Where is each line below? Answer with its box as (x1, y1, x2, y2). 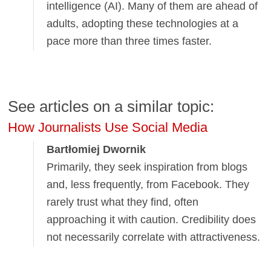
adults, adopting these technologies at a (47, 17, 239, 30)
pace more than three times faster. (47, 34, 212, 47)
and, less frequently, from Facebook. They (47, 178, 250, 191)
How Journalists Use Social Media (8, 120, 208, 135)
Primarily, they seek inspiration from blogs (47, 160, 248, 173)
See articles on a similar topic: (8, 98, 215, 116)
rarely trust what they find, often (47, 195, 199, 208)
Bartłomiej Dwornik (47, 143, 146, 155)
